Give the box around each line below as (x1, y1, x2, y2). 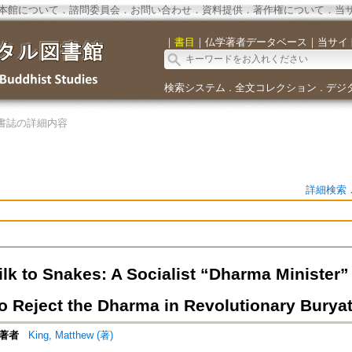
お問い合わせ (130, 4, 192, 16)
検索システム (163, 82, 225, 93)
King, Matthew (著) (27, 329, 113, 342)
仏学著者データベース (204, 36, 307, 48)
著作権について (252, 4, 324, 16)
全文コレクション (234, 82, 317, 93)
